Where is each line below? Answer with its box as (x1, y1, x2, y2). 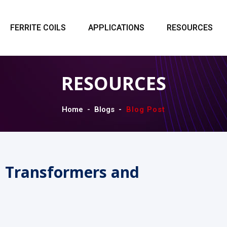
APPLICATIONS (88, 22, 144, 34)
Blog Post (126, 104, 165, 115)
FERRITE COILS (10, 22, 66, 34)
